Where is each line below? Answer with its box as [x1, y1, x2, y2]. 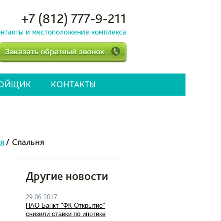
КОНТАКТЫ [51, 79, 96, 89]
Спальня [12, 137, 44, 147]
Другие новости [26, 169, 108, 183]
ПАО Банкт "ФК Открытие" [26, 202, 105, 209]
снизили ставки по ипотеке [26, 210, 106, 218]
